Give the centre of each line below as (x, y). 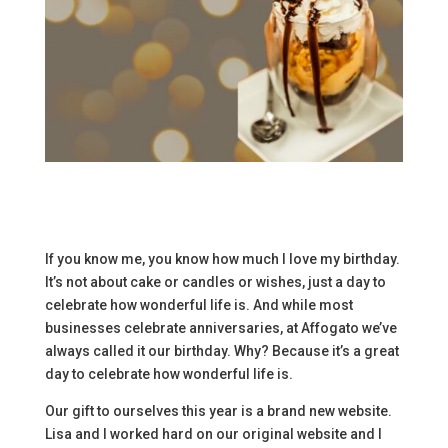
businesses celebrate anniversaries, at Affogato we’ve (220, 328)
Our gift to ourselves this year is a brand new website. (218, 411)
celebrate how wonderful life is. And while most (198, 305)
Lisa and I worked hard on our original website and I (213, 434)
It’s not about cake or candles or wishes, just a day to (215, 282)
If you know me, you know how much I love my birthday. (222, 259)
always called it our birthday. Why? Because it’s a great (221, 351)
